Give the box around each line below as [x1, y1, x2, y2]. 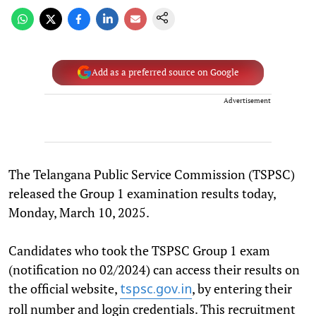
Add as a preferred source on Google [91, 66, 239, 78]
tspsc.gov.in [120, 281, 192, 298]
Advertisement [224, 95, 271, 105]
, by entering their [192, 279, 292, 297]
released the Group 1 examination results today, [8, 184, 276, 202]
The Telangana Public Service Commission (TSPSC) [8, 165, 295, 183]
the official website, [8, 279, 120, 297]
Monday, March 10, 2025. [8, 203, 150, 221]
